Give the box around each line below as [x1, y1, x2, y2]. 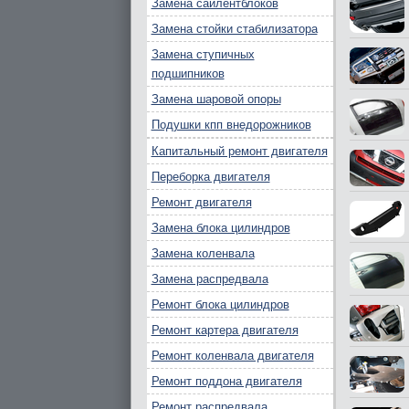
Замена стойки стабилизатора [151, 22, 318, 36]
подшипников [151, 67, 225, 80]
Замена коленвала [151, 246, 255, 260]
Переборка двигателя [151, 170, 270, 184]
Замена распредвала [151, 272, 268, 286]
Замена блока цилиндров [151, 221, 290, 235]
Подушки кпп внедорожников [151, 118, 311, 131]
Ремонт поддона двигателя [151, 374, 302, 388]
